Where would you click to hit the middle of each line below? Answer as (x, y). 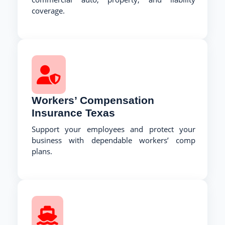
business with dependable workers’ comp (114, 140)
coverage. (48, 10)
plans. (42, 151)
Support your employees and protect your (114, 129)
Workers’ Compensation (93, 100)
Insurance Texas (73, 113)
